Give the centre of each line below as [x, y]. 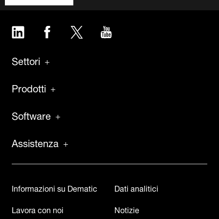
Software [31, 114]
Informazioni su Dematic [55, 187]
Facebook [73, 29]
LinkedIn [41, 29]
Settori [26, 60]
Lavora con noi [38, 209]
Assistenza [35, 142]
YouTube [129, 29]
